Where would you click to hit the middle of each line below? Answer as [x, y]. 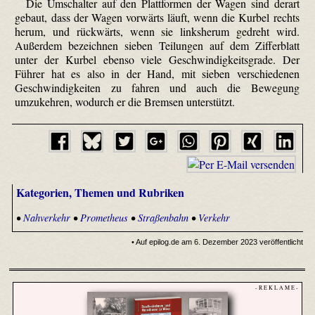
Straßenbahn [163, 217]
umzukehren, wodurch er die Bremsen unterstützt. [125, 101]
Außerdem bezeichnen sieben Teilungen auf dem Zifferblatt [157, 45]
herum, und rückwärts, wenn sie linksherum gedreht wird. [157, 31]
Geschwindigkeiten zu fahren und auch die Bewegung [157, 87]
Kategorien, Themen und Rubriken [100, 193]
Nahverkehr [46, 217]
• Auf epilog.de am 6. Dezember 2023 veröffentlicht [218, 242]
